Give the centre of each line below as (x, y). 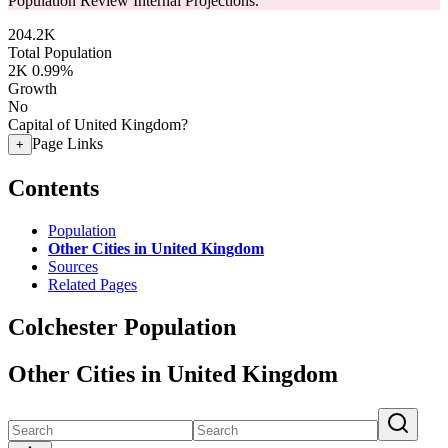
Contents (53, 187)
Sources (73, 266)
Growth (32, 88)
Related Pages (92, 284)
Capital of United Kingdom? (98, 124)
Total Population (60, 52)
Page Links (67, 143)
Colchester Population (122, 326)
